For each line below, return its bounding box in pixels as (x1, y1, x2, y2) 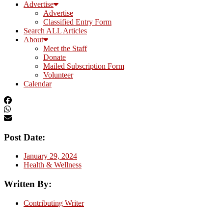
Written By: (4, 179, 52, 190)
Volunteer (43, 71, 73, 79)
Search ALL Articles (24, 27, 87, 35)
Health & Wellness (24, 161, 82, 169)
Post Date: (4, 132, 45, 142)
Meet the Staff (43, 44, 87, 53)
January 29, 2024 (24, 152, 77, 161)
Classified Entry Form (43, 18, 111, 26)
